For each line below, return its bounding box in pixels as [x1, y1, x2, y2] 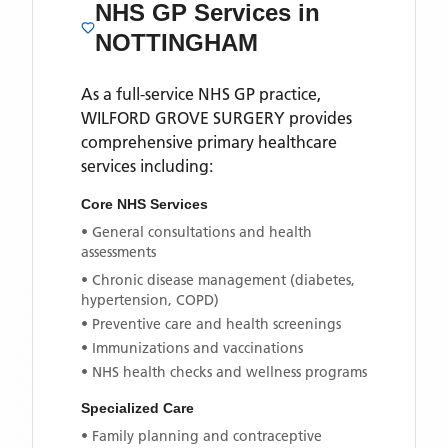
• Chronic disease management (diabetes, [81, 271, 355, 289]
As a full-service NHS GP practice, [81, 84, 321, 104]
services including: [81, 156, 213, 176]
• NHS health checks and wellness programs [81, 363, 367, 381]
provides [285, 108, 352, 128]
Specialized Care [81, 400, 194, 416]
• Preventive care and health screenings [81, 315, 341, 333]
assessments [81, 243, 156, 261]
